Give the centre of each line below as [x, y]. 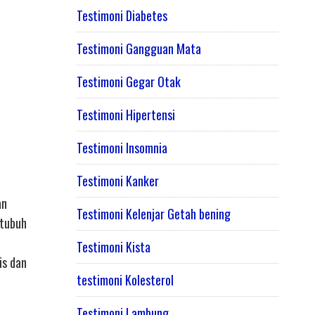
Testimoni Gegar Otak [128, 82]
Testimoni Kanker [117, 181]
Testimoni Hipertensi [126, 115]
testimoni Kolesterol [125, 280]
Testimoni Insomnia [122, 148]
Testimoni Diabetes [122, 16]
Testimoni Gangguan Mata [139, 49]
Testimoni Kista [113, 247]
